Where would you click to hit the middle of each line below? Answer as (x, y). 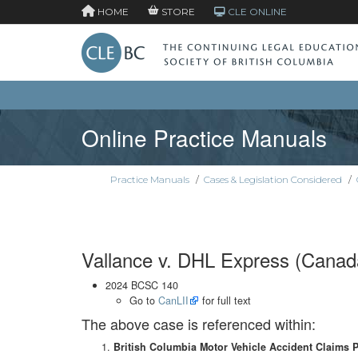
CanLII (173, 301)
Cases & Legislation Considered (272, 180)
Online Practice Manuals (204, 138)
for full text (225, 301)
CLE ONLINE (256, 12)
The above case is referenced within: (199, 324)
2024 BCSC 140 (142, 286)
